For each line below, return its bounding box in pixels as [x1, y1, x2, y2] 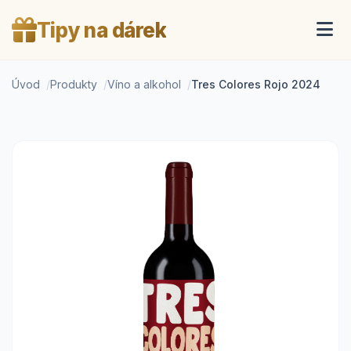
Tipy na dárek [36, 17, 166, 42]
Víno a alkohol [107, 78, 181, 91]
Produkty [50, 78, 97, 91]
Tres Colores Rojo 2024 [191, 78, 320, 91]
